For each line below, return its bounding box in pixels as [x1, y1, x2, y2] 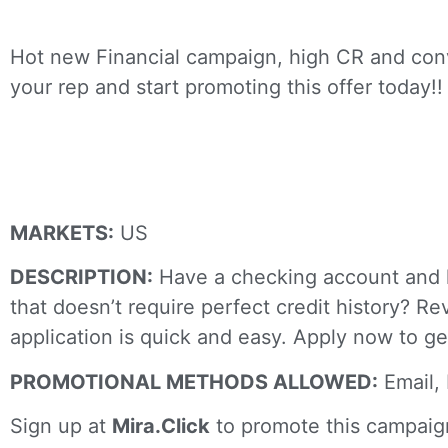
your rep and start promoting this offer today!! [10, 75, 443, 99]
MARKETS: [10, 221, 114, 245]
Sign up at [10, 414, 112, 439]
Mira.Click [112, 414, 210, 439]
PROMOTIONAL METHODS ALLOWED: [10, 369, 378, 394]
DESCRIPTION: [10, 265, 153, 290]
